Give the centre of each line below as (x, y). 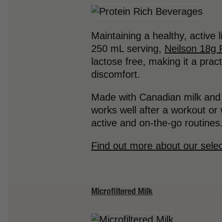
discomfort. (116, 74)
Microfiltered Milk (122, 191)
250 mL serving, (128, 48)
